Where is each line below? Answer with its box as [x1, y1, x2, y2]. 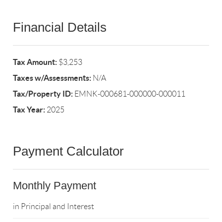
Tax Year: [13, 105, 46, 114]
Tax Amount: [13, 57, 57, 67]
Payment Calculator [13, 144, 124, 159]
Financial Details [13, 20, 107, 35]
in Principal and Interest [13, 202, 95, 211]
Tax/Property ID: [13, 89, 73, 99]
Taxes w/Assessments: [13, 73, 92, 83]
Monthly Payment [13, 179, 97, 192]
